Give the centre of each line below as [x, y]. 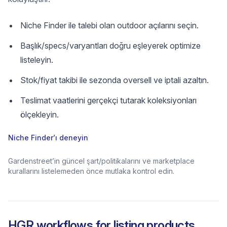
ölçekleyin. [40, 115]
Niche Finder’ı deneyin [48, 138]
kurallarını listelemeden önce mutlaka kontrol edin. [91, 171]
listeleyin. [37, 60]
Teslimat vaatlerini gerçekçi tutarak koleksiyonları [108, 100]
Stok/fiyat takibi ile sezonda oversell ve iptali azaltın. [115, 80]
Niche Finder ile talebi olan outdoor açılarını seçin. [109, 25]
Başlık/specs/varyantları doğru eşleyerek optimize [110, 46]
